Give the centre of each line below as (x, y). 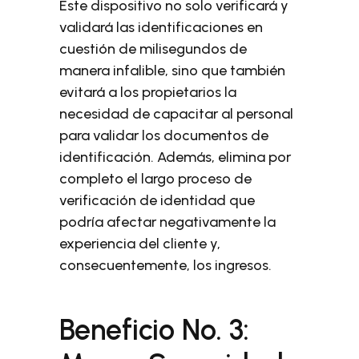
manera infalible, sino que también (173, 71)
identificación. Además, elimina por (175, 157)
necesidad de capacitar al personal (177, 114)
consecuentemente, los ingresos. (166, 265)
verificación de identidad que (157, 200)
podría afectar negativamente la (168, 222)
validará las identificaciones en (161, 27)
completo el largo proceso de (156, 179)
